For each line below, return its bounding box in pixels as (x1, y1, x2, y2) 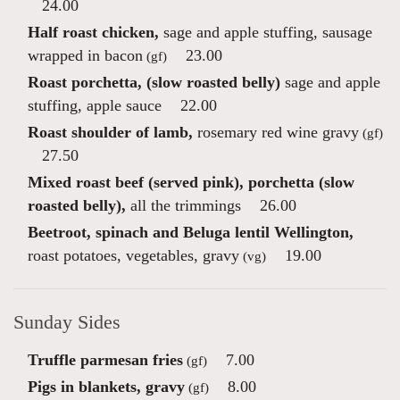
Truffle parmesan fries (28, 351, 183, 369)
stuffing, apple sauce (28, 96, 162, 114)
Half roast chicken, (28, 23, 159, 41)
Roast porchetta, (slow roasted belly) (28, 73, 280, 91)
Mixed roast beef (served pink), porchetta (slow (28, 173, 354, 191)
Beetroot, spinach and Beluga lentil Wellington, (28, 223, 354, 241)
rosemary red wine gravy (193, 123, 359, 141)
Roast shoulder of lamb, (28, 123, 193, 141)
